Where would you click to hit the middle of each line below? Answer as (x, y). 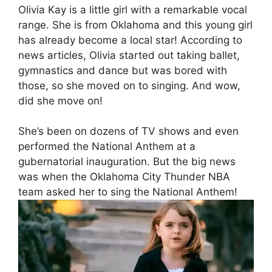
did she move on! (60, 100)
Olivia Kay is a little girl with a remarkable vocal (133, 9)
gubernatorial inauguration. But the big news (127, 162)
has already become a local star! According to (130, 40)
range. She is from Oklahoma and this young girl (135, 25)
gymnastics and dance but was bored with (123, 70)
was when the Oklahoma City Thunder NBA (124, 177)
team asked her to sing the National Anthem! (128, 192)
